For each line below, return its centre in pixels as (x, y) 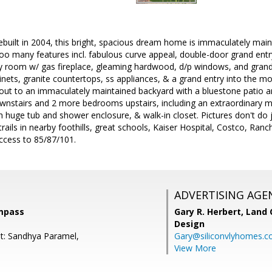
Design (189, 224)
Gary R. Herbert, (210, 212)
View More (195, 248)
